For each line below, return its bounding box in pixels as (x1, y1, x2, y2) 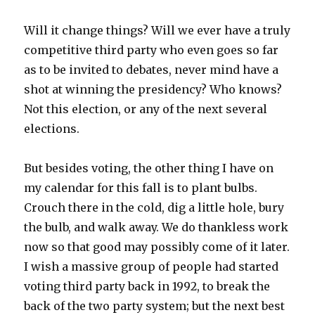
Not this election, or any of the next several (24, 102, 268, 117)
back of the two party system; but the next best (24, 299, 285, 314)
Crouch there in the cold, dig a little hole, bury (24, 200, 285, 215)
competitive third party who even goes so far (24, 43, 279, 58)
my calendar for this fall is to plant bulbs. (24, 181, 258, 195)
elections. (24, 122, 80, 136)
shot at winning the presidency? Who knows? (24, 82, 283, 97)
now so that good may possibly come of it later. (24, 240, 290, 255)
